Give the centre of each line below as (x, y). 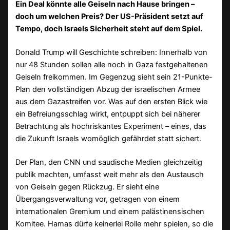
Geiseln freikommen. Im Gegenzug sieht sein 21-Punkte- (114, 77)
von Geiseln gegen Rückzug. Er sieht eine (88, 187)
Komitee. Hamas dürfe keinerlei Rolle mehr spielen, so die (114, 224)
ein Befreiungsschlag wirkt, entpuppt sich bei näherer (108, 114)
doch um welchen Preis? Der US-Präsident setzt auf (110, 16)
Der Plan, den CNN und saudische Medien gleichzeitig (109, 162)
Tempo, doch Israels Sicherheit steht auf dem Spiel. (109, 28)
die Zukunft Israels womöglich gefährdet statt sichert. (109, 138)
